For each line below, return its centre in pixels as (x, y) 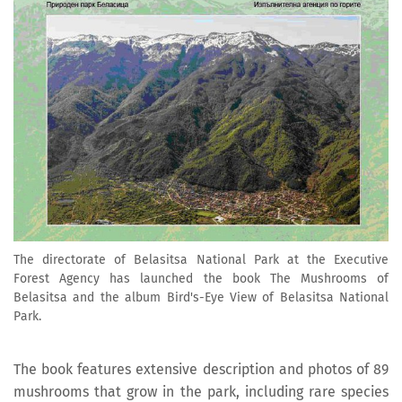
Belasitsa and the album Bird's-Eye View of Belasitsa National (201, 298)
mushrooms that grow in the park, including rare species (201, 391)
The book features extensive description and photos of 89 (201, 369)
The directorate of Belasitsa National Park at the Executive (201, 260)
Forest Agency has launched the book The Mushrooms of (201, 279)
